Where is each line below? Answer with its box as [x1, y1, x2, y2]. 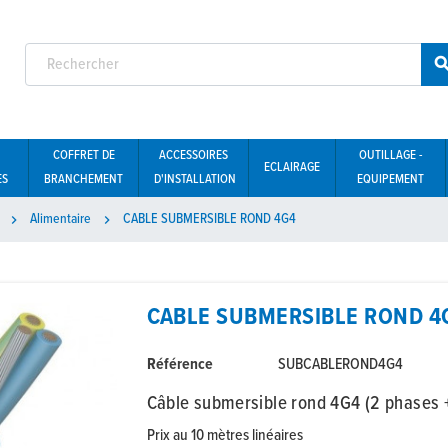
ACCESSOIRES [159, 147, 228, 165]
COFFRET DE [52, 147, 115, 165]
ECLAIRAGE [264, 159, 320, 177]
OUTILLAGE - [359, 147, 422, 165]
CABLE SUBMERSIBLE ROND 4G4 [123, 210, 296, 229]
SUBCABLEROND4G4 [277, 354, 403, 376]
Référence [146, 354, 213, 376]
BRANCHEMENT [44, 171, 123, 189]
